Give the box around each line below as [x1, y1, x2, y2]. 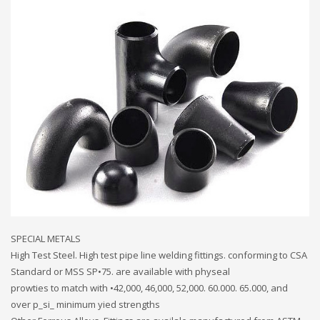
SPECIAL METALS [11, 231, 81, 245]
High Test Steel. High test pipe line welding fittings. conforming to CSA [11, 248, 307, 261]
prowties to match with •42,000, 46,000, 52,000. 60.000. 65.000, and [11, 281, 288, 294]
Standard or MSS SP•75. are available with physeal [11, 264, 230, 278]
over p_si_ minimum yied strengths [11, 297, 160, 311]
